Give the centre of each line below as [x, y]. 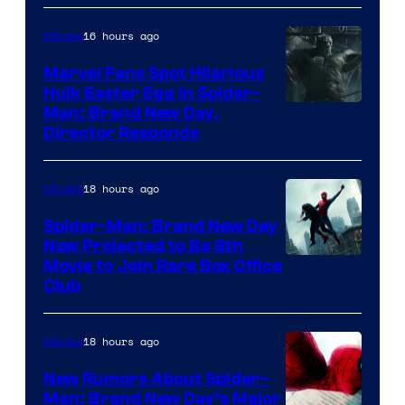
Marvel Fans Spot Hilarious [154, 73]
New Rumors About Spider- [156, 378]
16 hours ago [121, 35]
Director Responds [121, 132]
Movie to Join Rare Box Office [163, 265]
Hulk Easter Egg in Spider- [152, 93]
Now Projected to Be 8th [143, 245]
